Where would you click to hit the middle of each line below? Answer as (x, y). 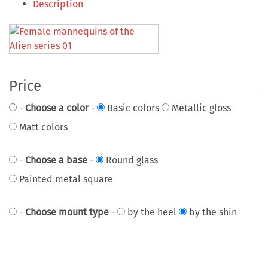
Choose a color (57, 108)
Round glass (131, 160)
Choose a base (56, 160)
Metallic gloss (200, 108)
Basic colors (132, 108)
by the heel (151, 212)
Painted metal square (65, 179)
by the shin (212, 212)
